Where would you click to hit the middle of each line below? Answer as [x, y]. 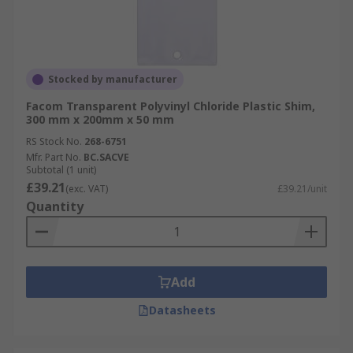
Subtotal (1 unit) [61, 170]
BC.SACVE [106, 157]
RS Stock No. [54, 141]
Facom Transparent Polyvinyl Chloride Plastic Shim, [171, 106]
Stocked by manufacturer [113, 79]
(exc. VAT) [87, 189]
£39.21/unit [302, 189]
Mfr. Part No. [54, 157]
